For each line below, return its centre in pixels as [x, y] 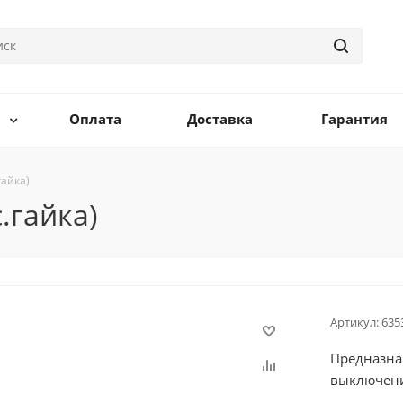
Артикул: [354, 322]
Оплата [95, 119]
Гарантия [354, 119]
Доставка [220, 119]
